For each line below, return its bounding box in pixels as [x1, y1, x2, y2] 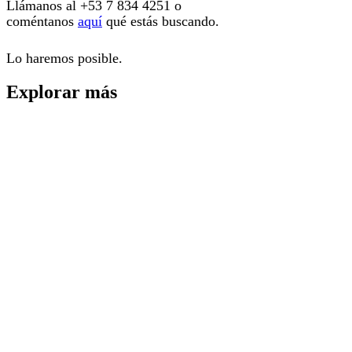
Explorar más [6, 81, 117, 102]
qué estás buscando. [102, 13, 219, 29]
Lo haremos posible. [6, 49, 123, 66]
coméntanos [6, 13, 78, 29]
